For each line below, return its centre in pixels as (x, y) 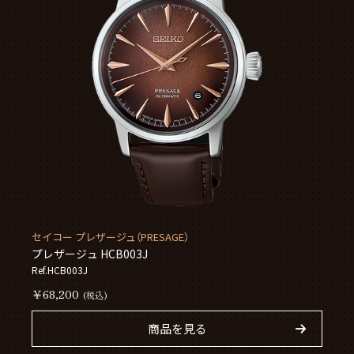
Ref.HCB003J (60, 269)
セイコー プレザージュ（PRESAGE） (111, 236)
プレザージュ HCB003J (90, 253)
